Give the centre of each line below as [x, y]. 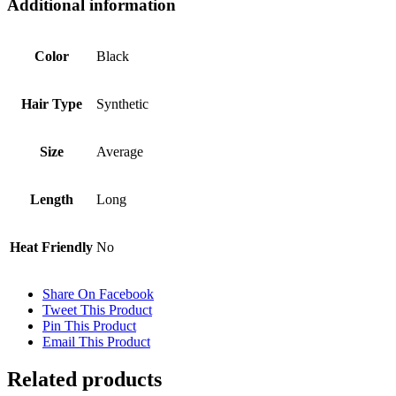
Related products [84, 379]
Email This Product [96, 341]
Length [51, 199]
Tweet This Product [97, 309]
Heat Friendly [51, 247]
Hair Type [51, 103]
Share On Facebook [98, 293]
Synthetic [122, 103]
